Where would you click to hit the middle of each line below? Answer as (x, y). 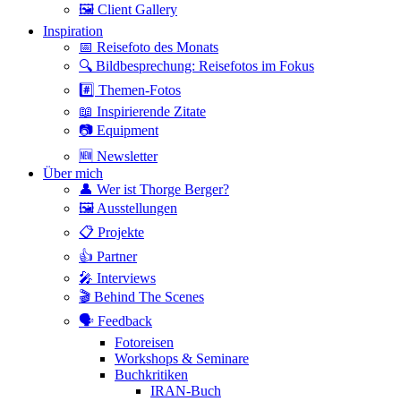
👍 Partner (108, 256)
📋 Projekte (111, 232)
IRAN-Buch (186, 390)
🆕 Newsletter (118, 156)
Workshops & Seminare (182, 358)
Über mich (73, 173)
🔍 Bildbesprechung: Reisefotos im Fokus (196, 65)
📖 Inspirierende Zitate (142, 111)
